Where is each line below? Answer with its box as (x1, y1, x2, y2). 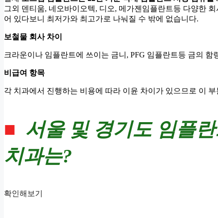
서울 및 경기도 (25, 118, 152, 140)
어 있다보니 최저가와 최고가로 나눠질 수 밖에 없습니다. (4, 14, 199, 23)
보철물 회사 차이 (4, 32, 62, 41)
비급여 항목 (4, 68, 45, 77)
